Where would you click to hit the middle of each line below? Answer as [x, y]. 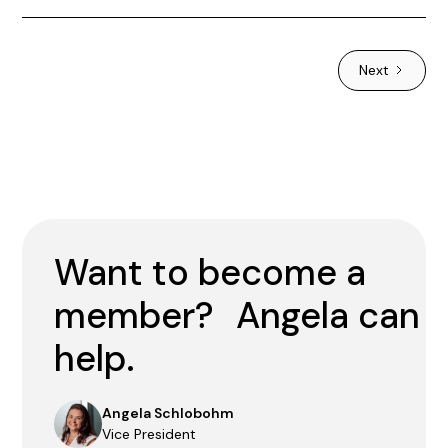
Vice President [149, 433]
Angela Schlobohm [168, 412]
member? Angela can [237, 315]
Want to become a [210, 272]
